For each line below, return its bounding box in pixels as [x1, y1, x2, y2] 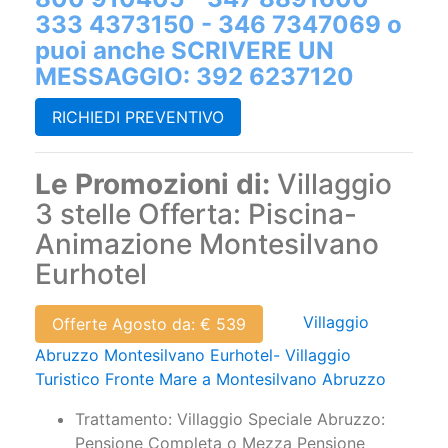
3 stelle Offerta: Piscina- [35, 197, 357, 232]
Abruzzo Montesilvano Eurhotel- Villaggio [35, 345, 351, 366]
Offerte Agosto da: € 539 [52, 314, 246, 335]
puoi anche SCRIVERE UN [35, 36, 334, 66]
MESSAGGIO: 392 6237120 [35, 62, 354, 92]
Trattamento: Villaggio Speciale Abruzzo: [75, 409, 385, 430]
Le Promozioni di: [35, 167, 270, 202]
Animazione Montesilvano [35, 227, 379, 262]
